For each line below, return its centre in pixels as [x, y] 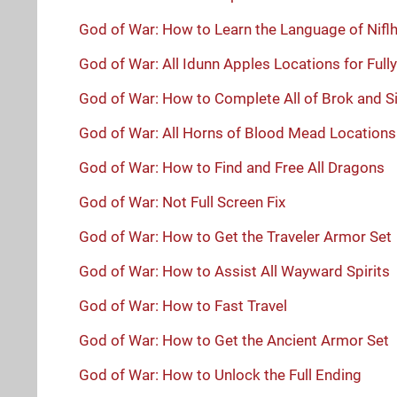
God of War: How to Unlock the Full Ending [220, 374]
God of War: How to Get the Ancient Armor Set [234, 340]
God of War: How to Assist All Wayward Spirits [234, 271]
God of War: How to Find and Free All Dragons [232, 167]
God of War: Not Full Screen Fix [182, 202]
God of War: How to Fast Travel [183, 305]
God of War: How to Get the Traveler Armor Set [235, 236]
